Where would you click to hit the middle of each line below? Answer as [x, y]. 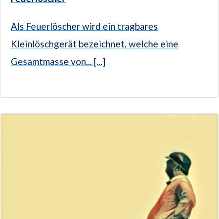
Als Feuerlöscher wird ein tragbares [84, 26]
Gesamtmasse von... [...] [58, 61]
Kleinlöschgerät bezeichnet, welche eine [95, 44]
